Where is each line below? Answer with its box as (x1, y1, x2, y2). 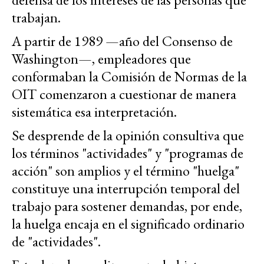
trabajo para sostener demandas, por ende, (12, 197, 242, 216)
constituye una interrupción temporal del (12, 179, 240, 198)
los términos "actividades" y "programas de (12, 144, 243, 163)
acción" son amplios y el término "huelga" (12, 161, 239, 180)
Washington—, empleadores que (12, 49, 191, 68)
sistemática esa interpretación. (12, 103, 177, 121)
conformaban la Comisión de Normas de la (12, 67, 247, 86)
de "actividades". (12, 232, 101, 251)
